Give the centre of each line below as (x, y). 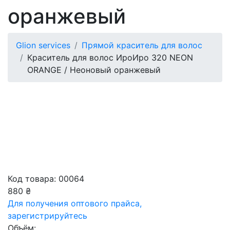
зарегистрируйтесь (47, 216)
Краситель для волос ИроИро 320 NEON (110, 57)
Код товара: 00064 (46, 179)
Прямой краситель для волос (142, 45)
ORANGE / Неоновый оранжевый (94, 70)
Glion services (43, 45)
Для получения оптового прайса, (75, 203)
